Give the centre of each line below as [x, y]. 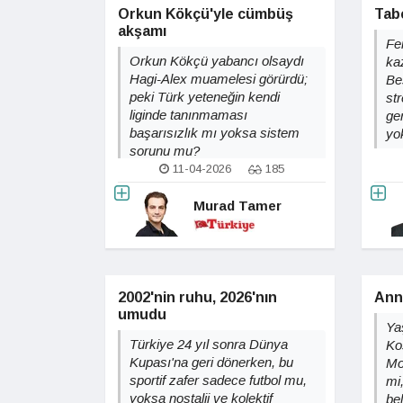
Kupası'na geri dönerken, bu [211, 362]
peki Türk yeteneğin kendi [205, 97]
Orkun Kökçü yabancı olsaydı [217, 61]
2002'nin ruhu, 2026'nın [197, 297]
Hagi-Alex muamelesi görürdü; [219, 79]
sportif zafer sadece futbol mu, [218, 380]
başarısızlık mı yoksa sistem [215, 133]
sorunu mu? [165, 151]
